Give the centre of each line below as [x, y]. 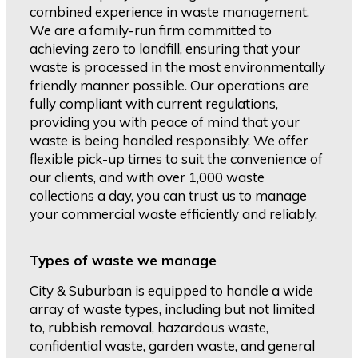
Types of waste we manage [123, 261]
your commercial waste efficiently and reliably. [174, 214]
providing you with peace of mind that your [165, 122]
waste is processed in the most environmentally [178, 67]
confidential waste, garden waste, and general [173, 346]
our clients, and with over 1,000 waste [147, 177]
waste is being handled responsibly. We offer [169, 141]
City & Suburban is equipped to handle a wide [172, 291]
